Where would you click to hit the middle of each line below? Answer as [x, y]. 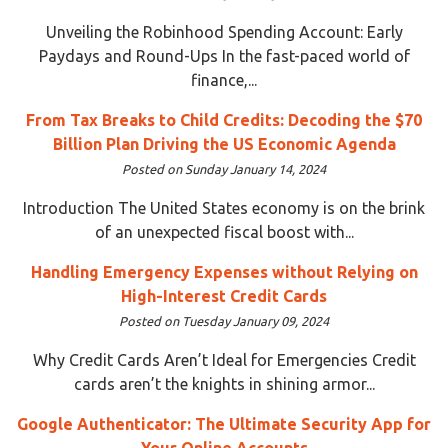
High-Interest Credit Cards [224, 295]
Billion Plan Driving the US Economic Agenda [224, 143]
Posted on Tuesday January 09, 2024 [224, 320]
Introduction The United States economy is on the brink [224, 207]
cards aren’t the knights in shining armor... [224, 383]
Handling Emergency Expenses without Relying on [224, 271]
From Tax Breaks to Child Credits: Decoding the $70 [224, 119]
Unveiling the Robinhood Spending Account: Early [224, 31]
